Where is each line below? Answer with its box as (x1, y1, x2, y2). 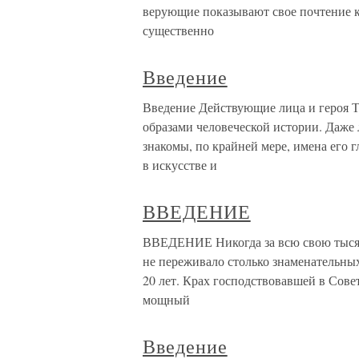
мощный (143, 291, 190, 308)
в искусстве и (143, 156, 217, 173)
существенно (143, 22, 214, 38)
